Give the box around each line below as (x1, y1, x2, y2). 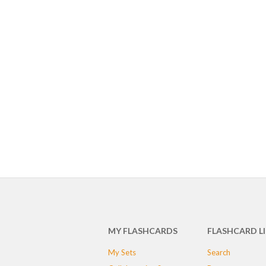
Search (207, 248, 230, 257)
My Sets (108, 248, 136, 257)
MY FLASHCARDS (108, 226, 178, 236)
